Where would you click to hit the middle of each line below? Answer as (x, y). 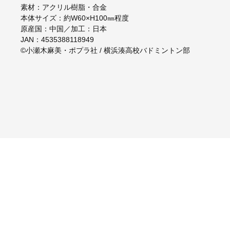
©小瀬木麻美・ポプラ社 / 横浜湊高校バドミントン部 (105, 50)
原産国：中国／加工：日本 (63, 28)
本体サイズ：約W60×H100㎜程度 (74, 18)
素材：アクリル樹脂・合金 (63, 7)
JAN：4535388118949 (57, 39)
